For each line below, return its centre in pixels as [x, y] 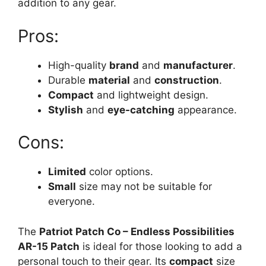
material [109, 80]
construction [187, 80]
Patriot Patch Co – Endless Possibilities [137, 231]
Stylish [66, 110]
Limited [67, 172]
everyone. [72, 202]
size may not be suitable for [144, 187]
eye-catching [141, 110]
